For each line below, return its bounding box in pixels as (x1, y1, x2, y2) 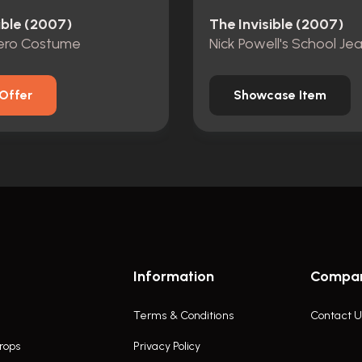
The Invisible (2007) (209, 15, 343, 33)
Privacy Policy (133, 339, 201, 353)
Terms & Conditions (133, 309, 234, 322)
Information (133, 267, 214, 285)
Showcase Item (234, 86, 326, 103)
